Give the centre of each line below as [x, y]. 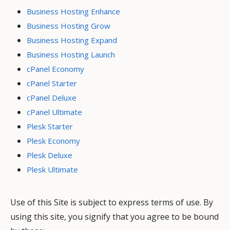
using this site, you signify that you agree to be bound [114, 216]
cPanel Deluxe [52, 97]
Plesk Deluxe [50, 155]
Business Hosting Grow [69, 25]
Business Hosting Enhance [73, 11]
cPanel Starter [52, 83]
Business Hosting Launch [71, 54]
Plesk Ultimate [52, 169]
